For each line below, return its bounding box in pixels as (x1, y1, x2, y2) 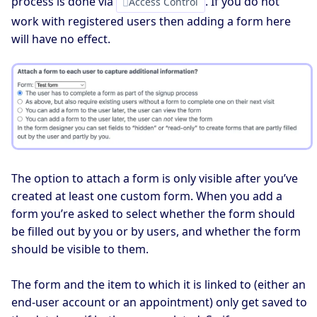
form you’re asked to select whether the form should (11, 205, 295, 221)
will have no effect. (11, 30, 110, 47)
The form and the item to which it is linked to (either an (11, 277, 306, 293)
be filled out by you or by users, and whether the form (11, 223, 301, 239)
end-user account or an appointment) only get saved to (11, 294, 307, 311)
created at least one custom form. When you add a (11, 188, 282, 204)
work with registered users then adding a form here (11, 13, 291, 29)
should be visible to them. (11, 241, 149, 257)
